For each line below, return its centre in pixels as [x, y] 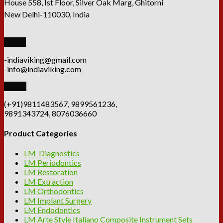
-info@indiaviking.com [43, 69]
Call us [15, 86]
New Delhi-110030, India [47, 14]
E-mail [15, 42]
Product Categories [41, 133]
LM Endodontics [52, 210]
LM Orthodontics [54, 191]
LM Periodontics [53, 163]
